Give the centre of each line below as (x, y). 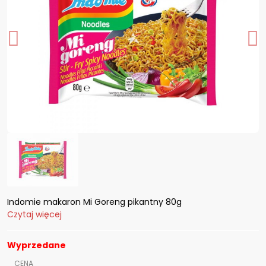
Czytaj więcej (34, 214)
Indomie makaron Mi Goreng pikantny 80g (94, 202)
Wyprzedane (37, 245)
